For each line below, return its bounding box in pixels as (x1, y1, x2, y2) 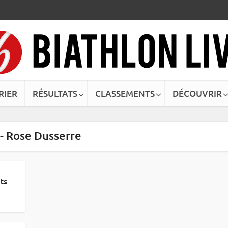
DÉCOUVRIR (173, 88, 222, 99)
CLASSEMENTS (95, 88, 155, 99)
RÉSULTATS (33, 88, 77, 99)
